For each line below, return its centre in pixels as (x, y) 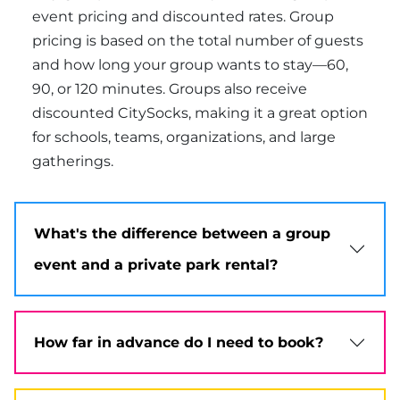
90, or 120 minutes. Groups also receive (170, 89)
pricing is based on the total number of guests (198, 41)
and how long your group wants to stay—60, (190, 65)
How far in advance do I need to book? (179, 343)
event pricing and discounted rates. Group (183, 17)
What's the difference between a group (182, 234)
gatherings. (73, 162)
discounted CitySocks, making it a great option (200, 113)
